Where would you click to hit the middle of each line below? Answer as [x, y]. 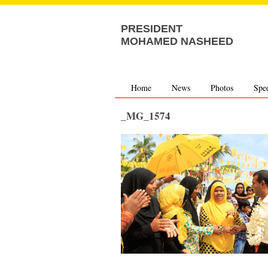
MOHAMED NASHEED [177, 41]
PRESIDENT [152, 29]
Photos [222, 88]
